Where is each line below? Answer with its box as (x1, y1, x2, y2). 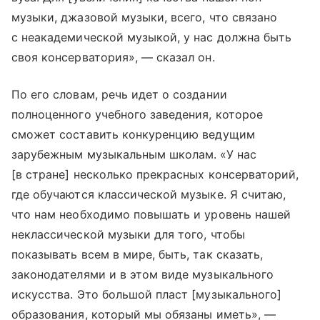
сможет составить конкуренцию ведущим (11, 127, 255, 142)
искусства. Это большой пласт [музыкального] (11, 287, 282, 302)
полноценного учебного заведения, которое (11, 107, 263, 122)
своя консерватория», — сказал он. (11, 50, 215, 65)
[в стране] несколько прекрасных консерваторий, (11, 167, 299, 182)
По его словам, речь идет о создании (11, 87, 227, 102)
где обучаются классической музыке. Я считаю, (11, 187, 286, 202)
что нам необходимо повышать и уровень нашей (11, 207, 291, 222)
